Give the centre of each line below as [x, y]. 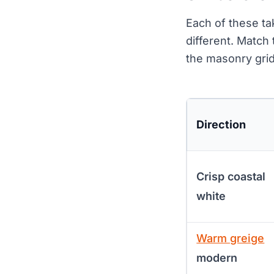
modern [217, 257]
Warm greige [231, 238]
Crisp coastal [231, 176]
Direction [221, 124]
